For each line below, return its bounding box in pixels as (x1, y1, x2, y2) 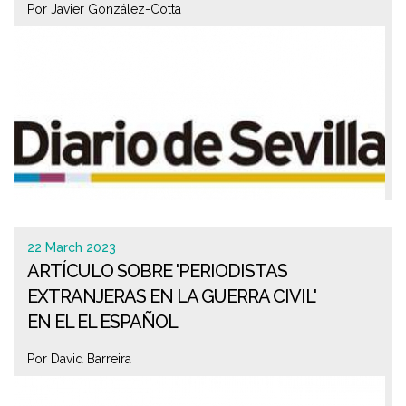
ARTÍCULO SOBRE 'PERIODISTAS (27, 260, 287, 282)
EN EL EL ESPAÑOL (27, 311, 178, 333)
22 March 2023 (27, 240, 116, 255)
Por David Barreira (27, 352, 131, 366)
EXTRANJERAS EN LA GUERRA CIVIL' (27, 285, 316, 307)
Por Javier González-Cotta (27, 2, 181, 16)
